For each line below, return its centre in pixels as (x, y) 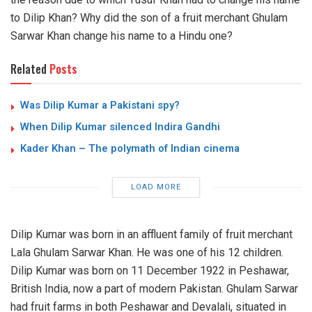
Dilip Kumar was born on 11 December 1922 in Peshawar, (150, 271)
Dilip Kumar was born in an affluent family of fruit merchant (151, 234)
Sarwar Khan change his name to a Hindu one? (122, 36)
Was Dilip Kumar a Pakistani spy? (100, 105)
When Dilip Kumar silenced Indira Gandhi (120, 127)
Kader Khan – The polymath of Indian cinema (130, 148)
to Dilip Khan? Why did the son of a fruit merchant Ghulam (149, 18)
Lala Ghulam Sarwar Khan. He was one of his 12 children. (147, 252)
